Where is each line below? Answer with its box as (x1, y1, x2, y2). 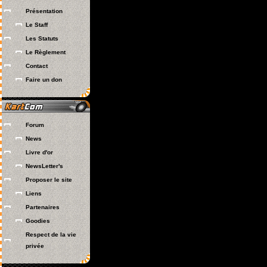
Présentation (26, 8, 63, 14)
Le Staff (26, 21, 48, 28)
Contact (26, 63, 48, 69)
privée (26, 243, 44, 249)
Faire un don (26, 76, 62, 83)
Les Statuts (26, 35, 58, 42)
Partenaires (26, 204, 60, 210)
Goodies (26, 218, 50, 224)
